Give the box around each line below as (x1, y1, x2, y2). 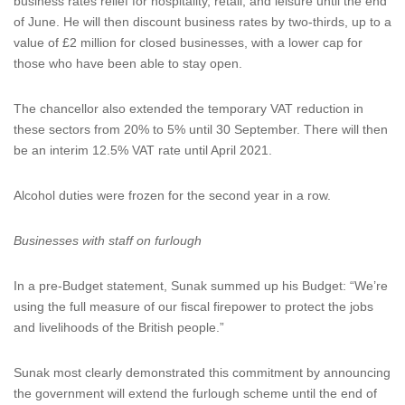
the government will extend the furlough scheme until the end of (14, 386, 377, 400)
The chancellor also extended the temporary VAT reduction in (14, 101, 363, 116)
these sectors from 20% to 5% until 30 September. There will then (14, 122, 388, 137)
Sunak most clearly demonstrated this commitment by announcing (14, 365, 391, 380)
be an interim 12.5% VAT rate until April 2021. (14, 143, 272, 157)
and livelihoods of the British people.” (14, 320, 224, 334)
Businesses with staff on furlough (14, 233, 202, 248)
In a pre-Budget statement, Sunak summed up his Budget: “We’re (14, 278, 388, 293)
